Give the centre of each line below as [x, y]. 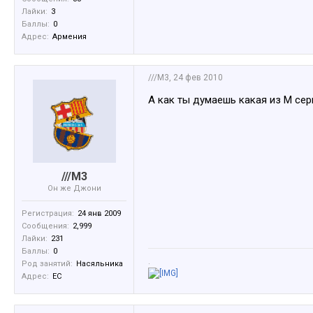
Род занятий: [47, 264]
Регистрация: [48, 213]
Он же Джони [74, 188]
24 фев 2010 [198, 78]
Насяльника [100, 264]
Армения [70, 37]
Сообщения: [45, 226]
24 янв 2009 [99, 213]
